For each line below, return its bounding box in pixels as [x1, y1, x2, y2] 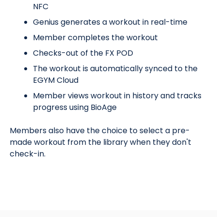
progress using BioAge [33, 101, 117, 113]
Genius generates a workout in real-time [33, 16, 187, 28]
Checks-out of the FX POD [33, 47, 133, 59]
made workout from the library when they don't [10, 136, 191, 148]
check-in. [10, 148, 46, 159]
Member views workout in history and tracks [33, 90, 201, 101]
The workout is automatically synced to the [33, 62, 198, 74]
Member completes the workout [33, 31, 158, 43]
